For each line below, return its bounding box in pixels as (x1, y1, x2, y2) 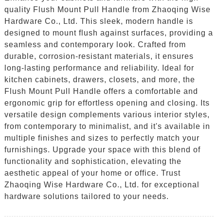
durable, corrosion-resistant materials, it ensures (4, 52, 194, 60)
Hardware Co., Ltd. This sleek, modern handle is (4, 17, 193, 25)
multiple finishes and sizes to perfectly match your (4, 133, 200, 142)
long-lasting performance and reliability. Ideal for (4, 63, 194, 72)
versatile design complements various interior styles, (4, 110, 210, 119)
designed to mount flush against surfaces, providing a (4, 28, 213, 37)
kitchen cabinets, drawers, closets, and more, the (4, 75, 195, 84)
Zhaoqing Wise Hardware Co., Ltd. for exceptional (4, 180, 200, 189)
